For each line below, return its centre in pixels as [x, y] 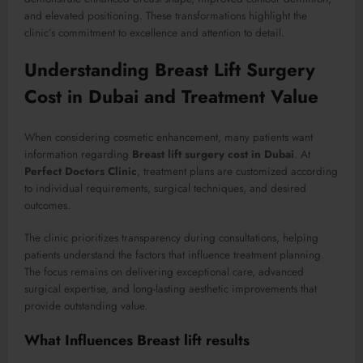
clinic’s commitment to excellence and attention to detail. [154, 33]
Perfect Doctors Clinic [81, 171]
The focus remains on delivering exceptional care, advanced [164, 271]
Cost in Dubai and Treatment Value [171, 97]
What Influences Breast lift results [137, 341]
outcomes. [47, 205]
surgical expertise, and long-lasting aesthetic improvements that [171, 288]
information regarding [78, 154]
